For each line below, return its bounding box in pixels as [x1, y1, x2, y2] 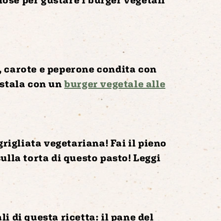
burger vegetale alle [64, 77, 166, 89]
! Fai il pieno [105, 137, 167, 148]
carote [4, 63, 37, 74]
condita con [94, 63, 157, 74]
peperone [47, 63, 95, 74]
